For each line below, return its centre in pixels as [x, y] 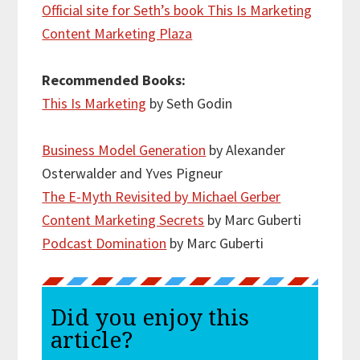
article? [91, 341]
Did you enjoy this [149, 318]
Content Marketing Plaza [117, 34]
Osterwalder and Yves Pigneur [133, 174]
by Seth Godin [190, 104]
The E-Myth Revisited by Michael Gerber [162, 197]
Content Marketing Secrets [123, 220]
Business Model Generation [124, 150]
